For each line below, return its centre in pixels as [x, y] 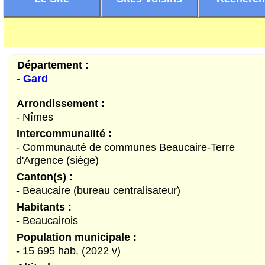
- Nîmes [35, 117]
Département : [53, 64]
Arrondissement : [61, 103]
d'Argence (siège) [57, 160]
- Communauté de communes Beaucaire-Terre [125, 147]
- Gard [32, 78]
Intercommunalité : [64, 133]
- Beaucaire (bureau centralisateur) [98, 190]
